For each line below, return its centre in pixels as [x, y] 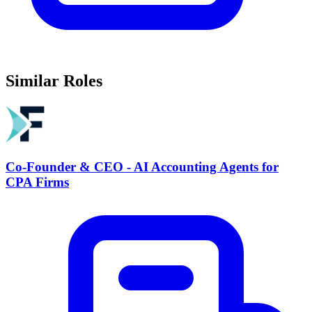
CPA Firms [37, 182]
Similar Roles [54, 81]
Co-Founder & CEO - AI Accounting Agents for [142, 166]
